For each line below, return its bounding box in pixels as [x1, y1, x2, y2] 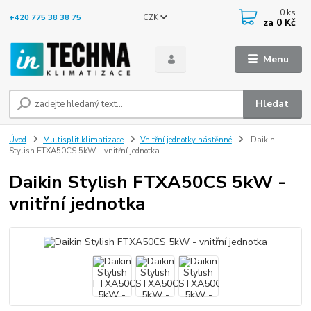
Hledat [255, 96, 289, 110]
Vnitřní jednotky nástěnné [140, 135, 232, 146]
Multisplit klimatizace [43, 135, 124, 146]
